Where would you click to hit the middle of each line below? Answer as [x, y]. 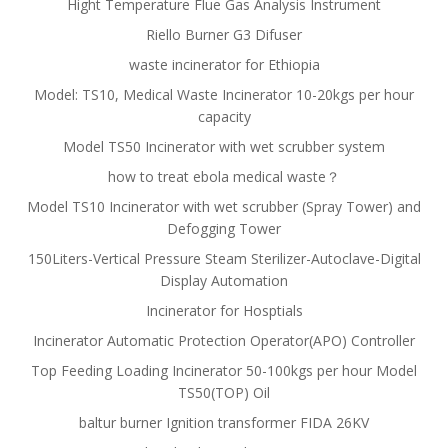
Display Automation [224, 280]
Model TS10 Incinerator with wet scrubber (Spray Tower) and [224, 206]
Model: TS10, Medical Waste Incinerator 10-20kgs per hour [224, 94]
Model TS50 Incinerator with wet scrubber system [224, 146]
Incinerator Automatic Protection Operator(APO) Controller [224, 340]
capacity [224, 116]
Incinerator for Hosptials [224, 310]
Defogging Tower [224, 228]
